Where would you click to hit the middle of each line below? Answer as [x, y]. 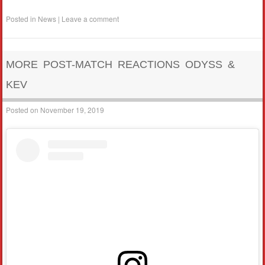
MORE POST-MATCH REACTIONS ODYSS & [121, 64]
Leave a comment [91, 18]
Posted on [23, 110]
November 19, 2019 [72, 110]
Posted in [22, 18]
